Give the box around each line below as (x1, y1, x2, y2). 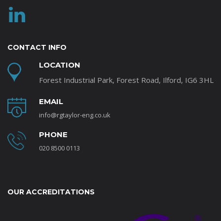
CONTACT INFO (7, 43, 67, 52)
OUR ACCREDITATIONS (7, 187, 95, 197)
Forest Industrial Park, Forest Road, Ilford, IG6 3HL (39, 75, 214, 85)
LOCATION (39, 60, 80, 70)
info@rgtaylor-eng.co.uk (39, 110, 110, 120)
